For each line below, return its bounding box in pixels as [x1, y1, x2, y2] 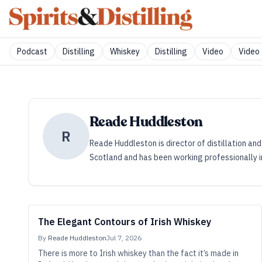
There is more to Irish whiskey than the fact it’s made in [38, 248, 239, 258]
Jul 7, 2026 [106, 233, 142, 242]
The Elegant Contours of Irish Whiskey [38, 216, 211, 227]
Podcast [17, 46, 47, 57]
